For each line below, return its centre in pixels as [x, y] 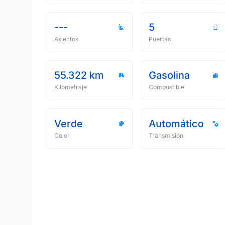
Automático [176, 124]
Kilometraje [71, 87]
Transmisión [166, 135]
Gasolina [169, 75]
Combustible [166, 87]
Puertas [160, 39]
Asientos [66, 39]
